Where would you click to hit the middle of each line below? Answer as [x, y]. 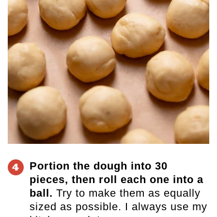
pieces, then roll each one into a [116, 180]
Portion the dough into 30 [98, 166]
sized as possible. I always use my [118, 207]
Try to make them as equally [126, 193]
